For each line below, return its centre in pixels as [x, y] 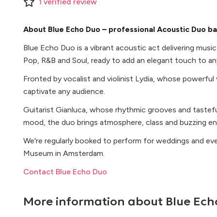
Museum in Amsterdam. [64, 153]
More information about [94, 201]
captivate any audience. [64, 91]
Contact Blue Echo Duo [65, 172]
